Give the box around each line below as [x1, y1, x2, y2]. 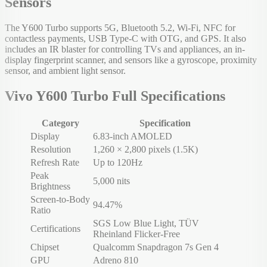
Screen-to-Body [30, 194, 90, 204]
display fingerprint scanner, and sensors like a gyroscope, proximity [5, 55, 257, 66]
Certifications [30, 223, 80, 234]
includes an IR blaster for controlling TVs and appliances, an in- [5, 44, 245, 55]
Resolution [30, 144, 71, 154]
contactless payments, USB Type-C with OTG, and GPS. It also [5, 33, 246, 44]
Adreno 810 [93, 254, 138, 265]
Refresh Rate [30, 157, 79, 167]
